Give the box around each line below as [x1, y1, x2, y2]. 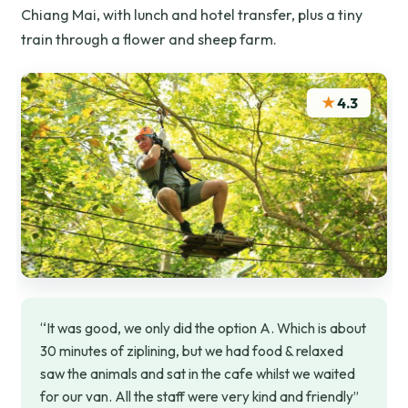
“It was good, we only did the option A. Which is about [40, 320, 367, 338]
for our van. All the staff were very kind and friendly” [40, 388, 360, 406]
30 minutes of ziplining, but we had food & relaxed [40, 342, 344, 361]
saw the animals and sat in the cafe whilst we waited [40, 365, 356, 383]
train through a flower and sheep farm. [21, 30, 278, 49]
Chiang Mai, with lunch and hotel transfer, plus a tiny [21, 5, 363, 25]
